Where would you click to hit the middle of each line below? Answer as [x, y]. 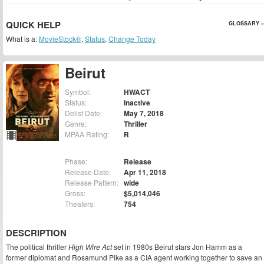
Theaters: [80, 204]
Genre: [76, 124]
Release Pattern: [92, 183]
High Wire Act [90, 247]
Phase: [76, 161]
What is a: [22, 39]
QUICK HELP [33, 25]
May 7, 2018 [144, 113]
